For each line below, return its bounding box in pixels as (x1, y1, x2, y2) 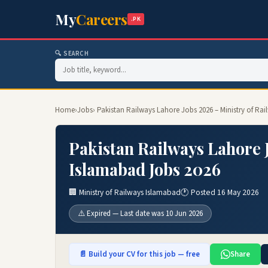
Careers (76, 10, 127, 29)
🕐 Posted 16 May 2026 (181, 187, 259, 198)
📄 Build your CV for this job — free (79, 249, 200, 260)
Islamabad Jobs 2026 (69, 159, 221, 180)
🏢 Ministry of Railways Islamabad (69, 187, 181, 198)
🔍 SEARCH (55, 49, 89, 58)
